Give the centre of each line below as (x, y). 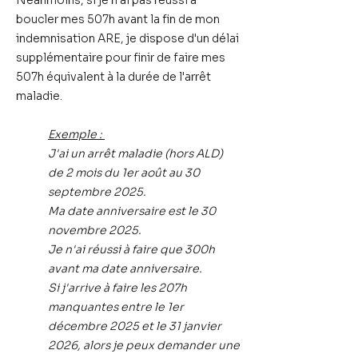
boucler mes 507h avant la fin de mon (118, 19)
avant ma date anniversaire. (126, 268)
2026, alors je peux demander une (144, 345)
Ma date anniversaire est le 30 (132, 211)
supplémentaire (60, 58)
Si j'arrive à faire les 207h (117, 288)
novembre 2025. (95, 230)
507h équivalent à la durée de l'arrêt (113, 77)
